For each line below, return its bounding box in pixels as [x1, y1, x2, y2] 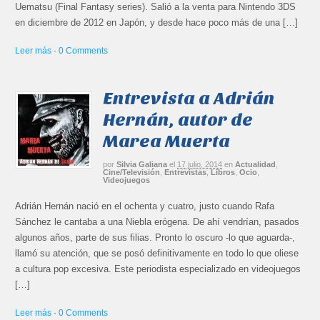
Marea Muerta [103, 130, 231, 151]
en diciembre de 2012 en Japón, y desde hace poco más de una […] [15, 16, 299, 28]
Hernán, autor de [103, 109, 254, 130]
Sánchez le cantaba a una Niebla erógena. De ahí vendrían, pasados [15, 216, 300, 228]
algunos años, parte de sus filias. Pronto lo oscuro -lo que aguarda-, [15, 232, 296, 244]
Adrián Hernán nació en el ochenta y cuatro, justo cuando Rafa [15, 201, 275, 212]
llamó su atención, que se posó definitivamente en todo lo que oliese [15, 248, 299, 259]
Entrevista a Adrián [103, 87, 276, 109]
